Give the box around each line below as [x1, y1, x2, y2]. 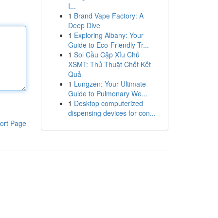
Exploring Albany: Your [73, 30, 144, 40]
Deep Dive [68, 20, 100, 30]
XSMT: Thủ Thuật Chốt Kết [68, 59, 151, 69]
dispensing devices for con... [68, 108, 156, 118]
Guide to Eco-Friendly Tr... [68, 40, 149, 50]
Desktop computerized [73, 98, 143, 108]
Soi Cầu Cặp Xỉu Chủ [73, 50, 140, 59]
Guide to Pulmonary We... [68, 89, 147, 98]
